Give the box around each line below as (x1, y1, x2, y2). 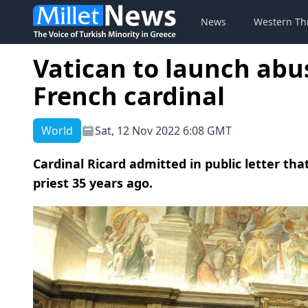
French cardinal (33, 79, 225, 113)
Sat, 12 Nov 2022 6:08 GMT (95, 123, 232, 138)
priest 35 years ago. (33, 175, 153, 191)
